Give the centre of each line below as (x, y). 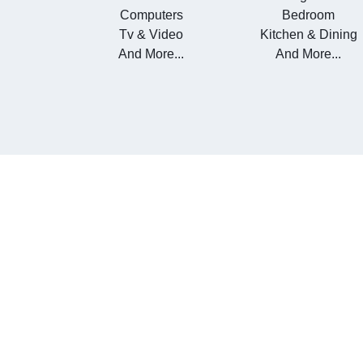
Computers (151, 15)
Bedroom (309, 15)
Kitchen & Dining (308, 35)
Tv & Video (152, 35)
